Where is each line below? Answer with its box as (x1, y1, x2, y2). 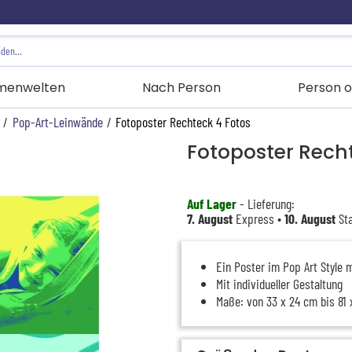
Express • (232, 209, 284, 227)
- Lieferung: (236, 194, 295, 212)
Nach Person (141, 79, 221, 97)
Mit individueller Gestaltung (215, 274, 343, 292)
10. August (284, 209, 335, 227)
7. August (186, 209, 233, 227)
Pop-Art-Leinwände (12, 113, 103, 131)
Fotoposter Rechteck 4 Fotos (115, 113, 251, 131)
